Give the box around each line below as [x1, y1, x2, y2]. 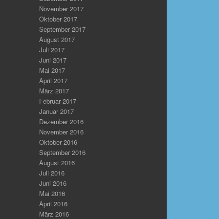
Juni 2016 [39, 178, 66, 188]
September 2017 [39, 24, 86, 34]
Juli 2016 [39, 168, 65, 177]
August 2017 [39, 34, 75, 44]
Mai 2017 [39, 65, 65, 75]
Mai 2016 [39, 188, 65, 198]
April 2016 [39, 198, 67, 208]
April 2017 [39, 75, 67, 85]
